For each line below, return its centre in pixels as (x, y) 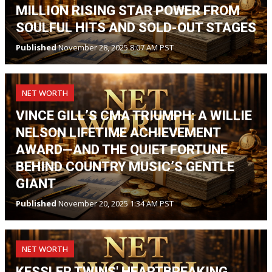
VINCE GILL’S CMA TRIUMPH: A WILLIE (134, 116)
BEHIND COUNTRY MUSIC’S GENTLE (125, 167)
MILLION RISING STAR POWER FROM (128, 11)
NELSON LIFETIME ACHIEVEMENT (118, 133)
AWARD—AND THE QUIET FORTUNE (122, 150)
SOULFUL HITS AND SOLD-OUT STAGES (136, 28)
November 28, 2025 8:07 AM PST (115, 47)
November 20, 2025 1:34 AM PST (115, 203)
